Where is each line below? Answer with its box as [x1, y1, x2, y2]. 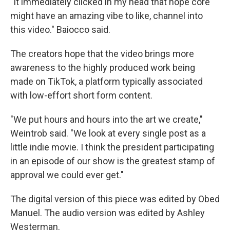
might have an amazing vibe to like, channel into [10, 10, 203, 21]
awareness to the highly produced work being [10, 62, 195, 73]
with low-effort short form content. [10, 89, 152, 101]
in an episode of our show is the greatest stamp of [10, 155, 215, 166]
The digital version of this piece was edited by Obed [10, 193, 220, 204]
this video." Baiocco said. [10, 24, 110, 35]
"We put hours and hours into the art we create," [10, 113, 203, 125]
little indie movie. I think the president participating [10, 141, 214, 152]
